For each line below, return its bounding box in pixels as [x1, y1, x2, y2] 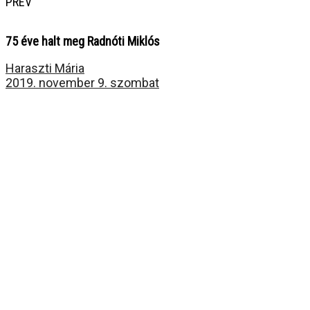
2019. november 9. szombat [6, 75, 159, 91]
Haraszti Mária [6, 61, 84, 76]
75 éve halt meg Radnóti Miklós [6, 34, 160, 49]
